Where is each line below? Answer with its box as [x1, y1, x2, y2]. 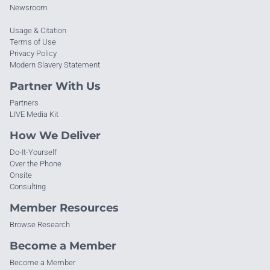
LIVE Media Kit [10, 109, 58, 119]
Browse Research [10, 219, 70, 229]
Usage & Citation [10, 25, 66, 35]
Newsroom [10, 2, 48, 12]
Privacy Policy [10, 48, 57, 58]
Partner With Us [10, 79, 101, 93]
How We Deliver [10, 128, 101, 142]
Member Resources [10, 201, 119, 215]
